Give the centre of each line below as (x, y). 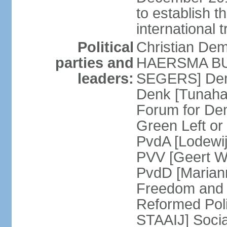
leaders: (105, 79)
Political (105, 47)
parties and (94, 63)
